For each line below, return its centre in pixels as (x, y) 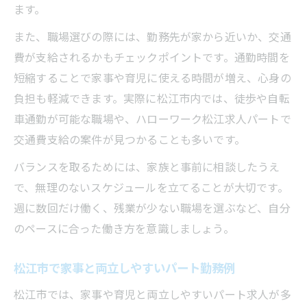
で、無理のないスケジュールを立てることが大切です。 (151, 187)
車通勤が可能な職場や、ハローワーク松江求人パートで (152, 118)
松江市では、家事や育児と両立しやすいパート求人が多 (152, 294)
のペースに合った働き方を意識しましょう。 (124, 228)
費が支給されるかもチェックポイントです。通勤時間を (152, 57)
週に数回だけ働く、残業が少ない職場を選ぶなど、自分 (152, 207)
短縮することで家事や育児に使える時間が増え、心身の (152, 77)
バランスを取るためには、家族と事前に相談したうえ (147, 166)
